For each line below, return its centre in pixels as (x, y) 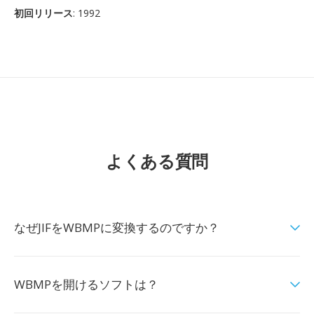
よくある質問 (157, 161)
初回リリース (43, 13)
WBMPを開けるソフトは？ (86, 284)
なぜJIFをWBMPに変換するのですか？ (117, 227)
